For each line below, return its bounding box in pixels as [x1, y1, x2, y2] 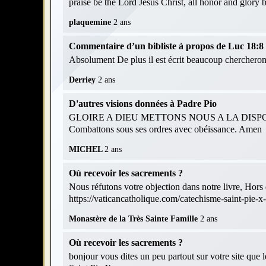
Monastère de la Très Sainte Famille [69, 214, 200, 223]
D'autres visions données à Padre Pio [69, 98, 217, 109]
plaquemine [69, 17, 113, 27]
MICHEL [69, 144, 104, 154]
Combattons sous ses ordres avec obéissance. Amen [69, 123, 262, 134]
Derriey [69, 75, 98, 84]
